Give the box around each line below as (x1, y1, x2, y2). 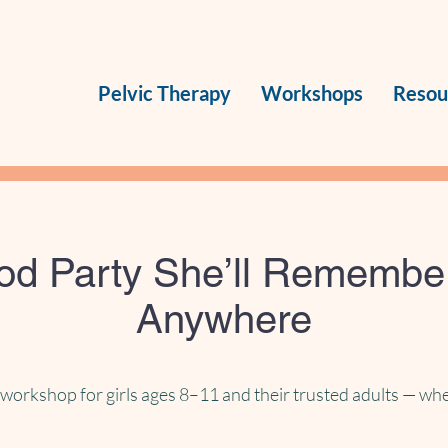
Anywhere (136, 296, 312, 342)
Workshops (260, 81, 363, 105)
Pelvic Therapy (97, 81, 231, 105)
